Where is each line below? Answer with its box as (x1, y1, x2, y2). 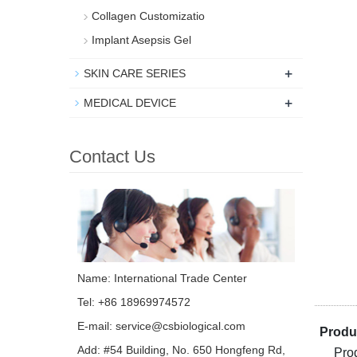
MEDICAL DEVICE (84, 96, 176, 109)
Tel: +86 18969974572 (77, 296, 190, 309)
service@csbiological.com (116, 320, 245, 333)
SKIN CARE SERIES (84, 67, 186, 80)
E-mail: (77, 320, 116, 333)
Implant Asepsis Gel (92, 33, 191, 46)
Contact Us (69, 147, 155, 167)
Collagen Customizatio (92, 10, 205, 22)
